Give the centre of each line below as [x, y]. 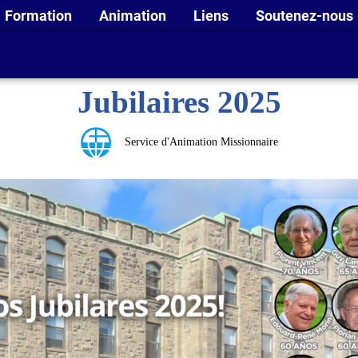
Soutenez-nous [306, 16]
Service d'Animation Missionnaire [201, 142]
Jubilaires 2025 [179, 102]
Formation [40, 16]
